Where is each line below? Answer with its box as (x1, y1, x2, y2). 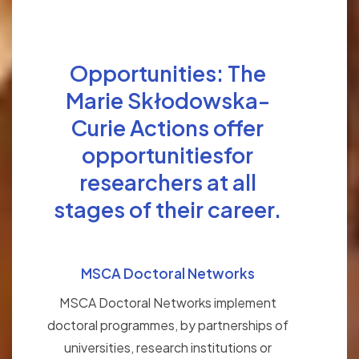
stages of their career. (54, 196, 281, 224)
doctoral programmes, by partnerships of (46, 317, 288, 334)
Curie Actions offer (71, 114, 264, 142)
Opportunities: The (69, 59, 266, 87)
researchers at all (79, 168, 256, 196)
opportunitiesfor (82, 141, 253, 169)
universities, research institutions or (63, 339, 272, 357)
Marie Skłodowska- (65, 87, 270, 115)
